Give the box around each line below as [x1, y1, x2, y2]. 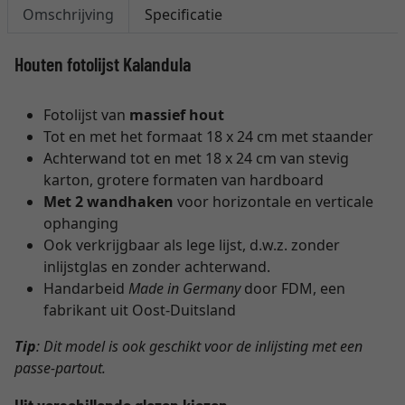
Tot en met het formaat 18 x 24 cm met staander [43, 127, 373, 146]
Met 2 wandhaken [43, 192, 174, 212]
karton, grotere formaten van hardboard [43, 170, 324, 190]
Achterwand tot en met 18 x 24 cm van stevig [43, 148, 349, 168]
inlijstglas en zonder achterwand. [43, 257, 270, 277]
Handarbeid [43, 278, 128, 298]
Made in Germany [128, 278, 240, 298]
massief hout [129, 105, 224, 125]
